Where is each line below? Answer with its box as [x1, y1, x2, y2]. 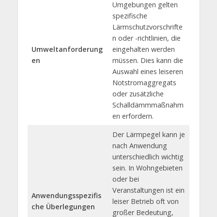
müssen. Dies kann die [112, 55, 183, 65]
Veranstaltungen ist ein [112, 185, 185, 195]
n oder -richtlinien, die [112, 33, 181, 43]
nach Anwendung [112, 140, 167, 150]
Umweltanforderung [31, 44, 103, 54]
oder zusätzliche [112, 89, 164, 98]
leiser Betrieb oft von [112, 196, 179, 206]
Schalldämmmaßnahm [112, 100, 184, 109]
